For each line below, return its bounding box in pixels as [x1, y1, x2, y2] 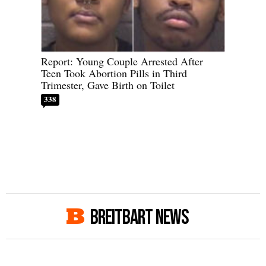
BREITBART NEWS [90, 204, 189, 230]
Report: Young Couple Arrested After [41, 53, 203, 68]
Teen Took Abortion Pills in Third [41, 65, 187, 80]
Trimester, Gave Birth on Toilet [41, 77, 175, 92]
